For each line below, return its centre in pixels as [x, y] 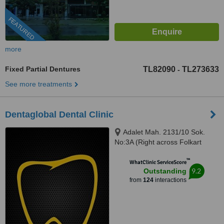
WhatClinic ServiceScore [158, 162]
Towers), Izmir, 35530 [148, 152]
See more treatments [38, 84]
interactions [170, 180]
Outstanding [165, 171]
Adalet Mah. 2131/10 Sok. [164, 132]
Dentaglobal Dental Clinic [59, 114]
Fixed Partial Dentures [43, 69]
